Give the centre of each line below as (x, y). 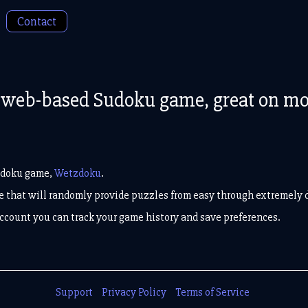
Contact (37, 21)
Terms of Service (212, 292)
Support (74, 292)
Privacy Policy (134, 292)
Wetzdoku (78, 173)
